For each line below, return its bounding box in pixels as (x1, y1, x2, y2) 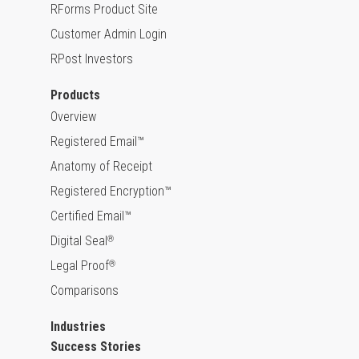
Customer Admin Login (50, 26, 167, 42)
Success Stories (50, 339, 141, 355)
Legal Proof (50, 258, 109, 274)
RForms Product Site (50, 2, 158, 18)
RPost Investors (50, 51, 133, 67)
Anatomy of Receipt (50, 159, 152, 175)
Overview (50, 109, 96, 125)
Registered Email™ (50, 134, 144, 150)
